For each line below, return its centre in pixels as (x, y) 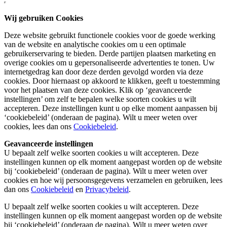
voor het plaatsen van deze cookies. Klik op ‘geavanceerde (98, 90)
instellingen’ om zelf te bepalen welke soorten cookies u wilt (100, 99)
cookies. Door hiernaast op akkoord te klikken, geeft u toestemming (112, 81)
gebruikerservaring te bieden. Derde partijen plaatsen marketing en (110, 54)
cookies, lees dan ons (39, 127)
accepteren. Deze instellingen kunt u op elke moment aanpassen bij (111, 108)
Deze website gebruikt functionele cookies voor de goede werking (110, 35)
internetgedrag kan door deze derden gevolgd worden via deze (104, 72)
